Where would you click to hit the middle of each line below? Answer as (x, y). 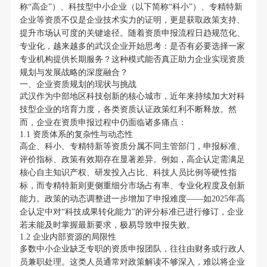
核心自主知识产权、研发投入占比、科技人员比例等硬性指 (128, 173)
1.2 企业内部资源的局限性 (68, 237)
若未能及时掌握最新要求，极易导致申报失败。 (107, 225)
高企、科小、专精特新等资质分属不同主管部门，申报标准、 (132, 147)
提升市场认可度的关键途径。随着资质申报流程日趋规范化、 (132, 33)
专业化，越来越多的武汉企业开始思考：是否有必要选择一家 (132, 46)
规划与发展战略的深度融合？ (74, 73)
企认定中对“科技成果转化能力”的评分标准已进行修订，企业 (131, 212)
